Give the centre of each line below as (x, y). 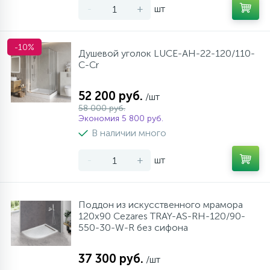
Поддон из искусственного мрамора (161, 205)
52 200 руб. (111, 96)
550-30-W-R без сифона (133, 228)
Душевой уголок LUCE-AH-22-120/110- (167, 53)
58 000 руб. (102, 108)
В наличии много (129, 133)
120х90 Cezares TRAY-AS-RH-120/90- (162, 216)
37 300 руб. (111, 259)
